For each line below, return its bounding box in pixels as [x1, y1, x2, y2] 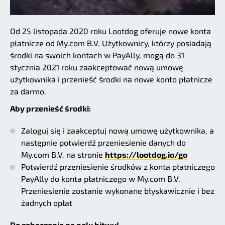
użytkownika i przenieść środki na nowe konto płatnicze [10, 74, 212, 84]
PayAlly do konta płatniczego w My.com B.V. [21, 173, 180, 183]
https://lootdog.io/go [105, 149, 187, 159]
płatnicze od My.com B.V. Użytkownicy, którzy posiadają [10, 38, 211, 48]
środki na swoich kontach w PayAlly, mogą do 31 [10, 50, 184, 60]
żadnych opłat [21, 197, 72, 207]
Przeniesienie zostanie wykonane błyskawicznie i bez [21, 185, 214, 195]
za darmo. [10, 86, 46, 96]
